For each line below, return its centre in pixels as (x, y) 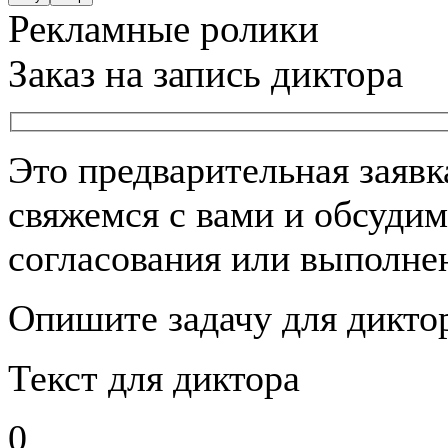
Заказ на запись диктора (205, 73)
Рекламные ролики (163, 28)
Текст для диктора (154, 377)
